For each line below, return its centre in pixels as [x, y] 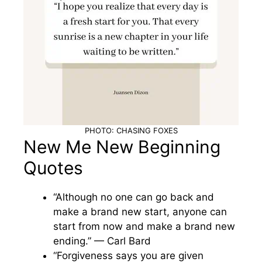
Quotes [53, 168]
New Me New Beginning [122, 147]
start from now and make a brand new [144, 226]
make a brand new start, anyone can [140, 212]
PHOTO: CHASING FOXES [131, 130]
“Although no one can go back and [134, 197]
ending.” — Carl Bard [102, 241]
